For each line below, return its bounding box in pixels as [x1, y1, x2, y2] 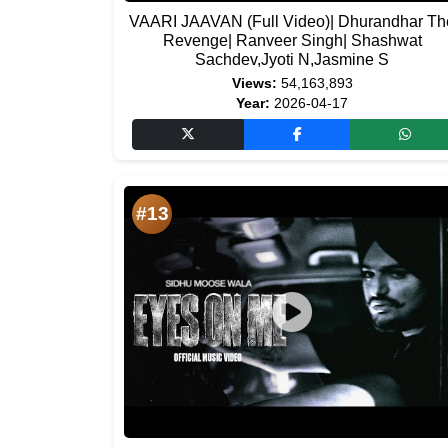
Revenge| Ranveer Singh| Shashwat [162, 32, 422, 49]
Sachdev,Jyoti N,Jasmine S [195, 51, 389, 68]
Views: [231, 76, 277, 91]
